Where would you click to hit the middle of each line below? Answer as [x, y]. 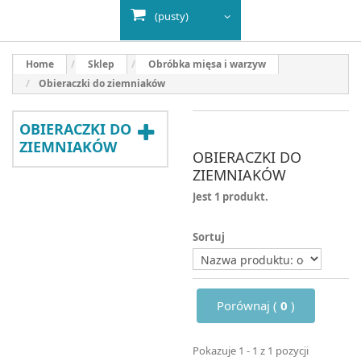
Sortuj [209, 237]
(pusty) [172, 16]
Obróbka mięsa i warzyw [207, 64]
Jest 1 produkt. [230, 197]
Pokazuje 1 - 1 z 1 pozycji [251, 351]
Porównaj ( [249, 305]
